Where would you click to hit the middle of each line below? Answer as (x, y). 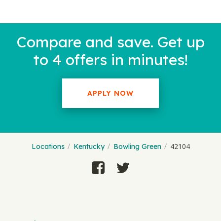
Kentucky (89, 147)
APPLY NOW (110, 93)
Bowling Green (137, 147)
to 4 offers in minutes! (110, 60)
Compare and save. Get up (110, 42)
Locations (48, 147)
